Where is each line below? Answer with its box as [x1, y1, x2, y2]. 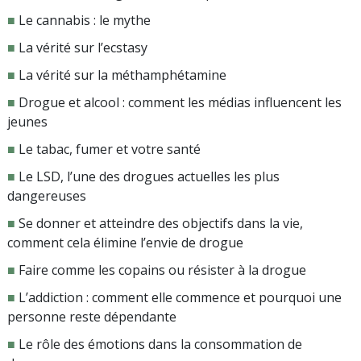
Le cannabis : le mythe [19, 11, 151, 30]
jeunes [7, 113, 48, 131]
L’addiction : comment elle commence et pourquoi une [19, 288, 342, 307]
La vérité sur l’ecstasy [19, 39, 147, 57]
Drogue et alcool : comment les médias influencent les [19, 93, 342, 112]
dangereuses [7, 187, 86, 205]
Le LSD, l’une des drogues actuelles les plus [19, 168, 280, 186]
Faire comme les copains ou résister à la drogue [19, 261, 306, 280]
